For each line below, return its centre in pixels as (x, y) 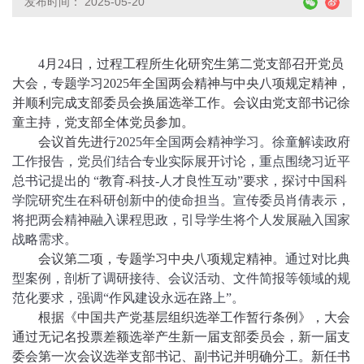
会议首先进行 (77, 141)
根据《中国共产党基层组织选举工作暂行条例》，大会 (194, 317)
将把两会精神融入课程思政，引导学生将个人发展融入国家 (181, 219)
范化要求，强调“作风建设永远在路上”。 (128, 297)
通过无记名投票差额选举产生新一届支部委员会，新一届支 (181, 336)
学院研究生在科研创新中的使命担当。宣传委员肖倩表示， (181, 200)
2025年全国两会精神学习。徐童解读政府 (233, 141)
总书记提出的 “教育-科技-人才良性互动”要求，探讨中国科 (180, 180)
